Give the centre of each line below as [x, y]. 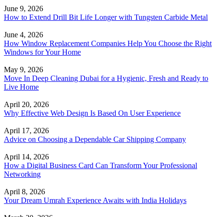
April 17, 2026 [26, 131]
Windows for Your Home [42, 52]
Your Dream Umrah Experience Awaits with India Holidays [95, 200]
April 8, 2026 [24, 192]
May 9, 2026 [23, 70]
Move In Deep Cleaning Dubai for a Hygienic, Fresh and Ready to [106, 78]
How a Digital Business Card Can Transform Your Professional [101, 165]
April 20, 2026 [26, 104]
